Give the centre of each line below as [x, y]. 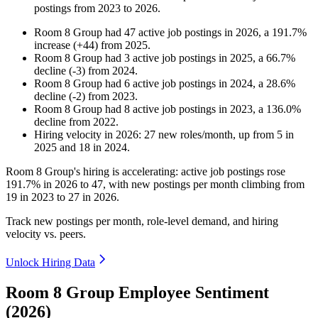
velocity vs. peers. [46, 234]
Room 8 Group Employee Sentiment [137, 293]
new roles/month [194, 135]
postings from [66, 9]
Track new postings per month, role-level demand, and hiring [142, 221]
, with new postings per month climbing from [204, 185]
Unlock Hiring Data [50, 263]
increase [52, 45]
